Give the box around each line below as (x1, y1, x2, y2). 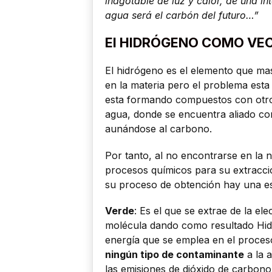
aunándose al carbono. (105, 123, 212, 135)
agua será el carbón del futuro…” (105, 9, 259, 22)
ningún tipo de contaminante (105, 248, 244, 260)
